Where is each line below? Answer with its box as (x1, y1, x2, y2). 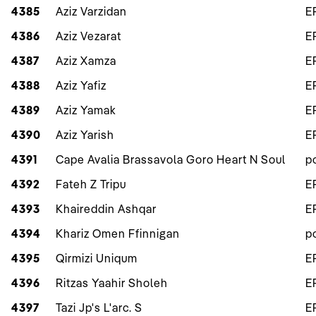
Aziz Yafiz (56, 78, 107, 93)
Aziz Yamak (56, 103, 116, 118)
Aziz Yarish (56, 128, 114, 142)
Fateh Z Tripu (56, 177, 126, 192)
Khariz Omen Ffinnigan (56, 226, 180, 241)
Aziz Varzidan (56, 4, 127, 19)
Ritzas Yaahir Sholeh (56, 276, 168, 291)
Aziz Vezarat (56, 29, 121, 44)
